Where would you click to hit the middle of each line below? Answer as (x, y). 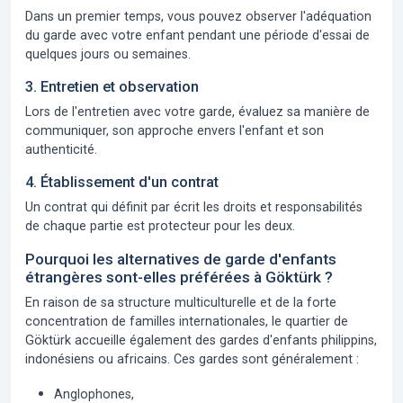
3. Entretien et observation (112, 87)
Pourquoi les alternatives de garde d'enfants (181, 259)
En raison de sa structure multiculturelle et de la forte (181, 302)
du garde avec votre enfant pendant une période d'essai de (197, 35)
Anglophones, (94, 394)
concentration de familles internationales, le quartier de (187, 321)
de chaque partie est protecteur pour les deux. (160, 226)
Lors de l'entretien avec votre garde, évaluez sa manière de (197, 112)
